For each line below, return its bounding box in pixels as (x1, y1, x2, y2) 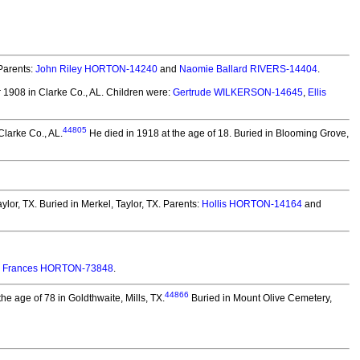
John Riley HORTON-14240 (35, 63, 157, 75)
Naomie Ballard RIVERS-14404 (179, 63, 317, 75)
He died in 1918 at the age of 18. (87, 128, 231, 139)
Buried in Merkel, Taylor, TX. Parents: (37, 198, 202, 210)
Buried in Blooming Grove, (231, 128, 349, 139)
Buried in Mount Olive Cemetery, (189, 292, 332, 304)
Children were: (104, 87, 173, 98)
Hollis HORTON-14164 (202, 198, 302, 210)
